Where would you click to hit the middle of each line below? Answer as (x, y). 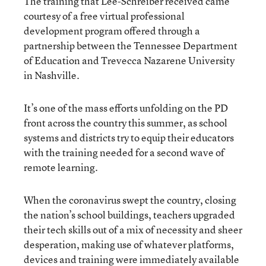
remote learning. (61, 167)
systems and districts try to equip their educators (129, 137)
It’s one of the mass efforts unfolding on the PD (126, 107)
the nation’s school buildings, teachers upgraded (129, 214)
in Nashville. (52, 75)
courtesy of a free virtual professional (104, 15)
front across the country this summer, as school (126, 122)
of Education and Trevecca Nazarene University (129, 60)
